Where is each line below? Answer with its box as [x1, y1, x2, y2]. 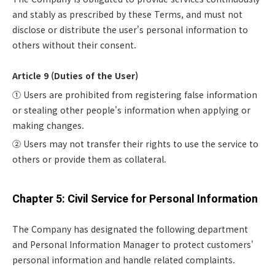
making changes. [12, 119, 84, 131]
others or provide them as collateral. [12, 153, 166, 165]
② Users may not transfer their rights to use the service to [12, 137, 258, 150]
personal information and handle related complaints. [12, 254, 235, 266]
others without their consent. [12, 39, 136, 51]
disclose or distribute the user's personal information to [12, 23, 248, 36]
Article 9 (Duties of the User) [12, 69, 138, 82]
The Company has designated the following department [12, 223, 248, 235]
